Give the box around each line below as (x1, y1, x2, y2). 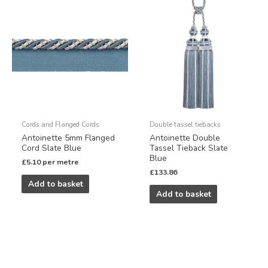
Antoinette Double (150, 132, 221, 144)
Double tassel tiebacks (150, 120, 221, 130)
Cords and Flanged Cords (22, 120, 100, 130)
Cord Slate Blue (22, 142, 82, 154)
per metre (42, 157, 80, 167)
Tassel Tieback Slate (150, 142, 229, 154)
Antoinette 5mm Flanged (22, 132, 115, 144)
